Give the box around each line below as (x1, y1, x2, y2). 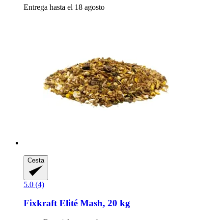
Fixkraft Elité (24, 198, 78, 209)
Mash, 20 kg (78, 198, 130, 209)
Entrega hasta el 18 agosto (24, 3, 105, 12)
